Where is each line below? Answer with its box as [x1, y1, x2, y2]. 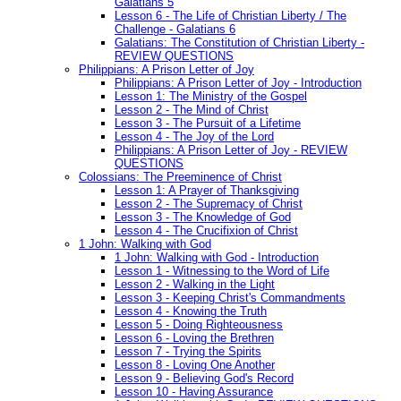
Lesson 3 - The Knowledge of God [115, 210, 291, 225]
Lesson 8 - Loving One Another [115, 358, 275, 372]
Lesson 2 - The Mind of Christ [115, 103, 269, 117]
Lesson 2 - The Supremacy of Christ [115, 197, 303, 211]
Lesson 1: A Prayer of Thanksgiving [115, 183, 299, 198]
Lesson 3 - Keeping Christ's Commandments [115, 291, 346, 305]
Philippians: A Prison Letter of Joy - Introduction [115, 76, 362, 90]
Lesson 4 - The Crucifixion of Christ [115, 224, 298, 238]
